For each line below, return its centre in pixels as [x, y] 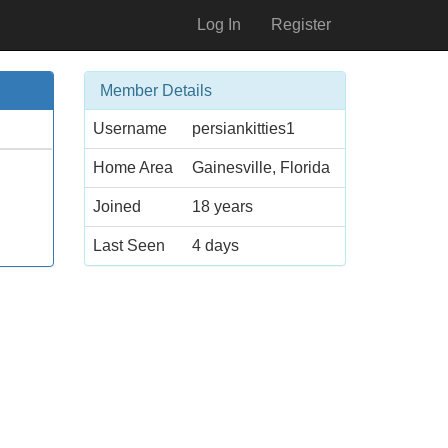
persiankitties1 [243, 128]
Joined [116, 206]
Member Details [155, 90]
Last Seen [128, 245]
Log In [219, 24]
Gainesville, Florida [260, 167]
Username [129, 128]
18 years [222, 206]
